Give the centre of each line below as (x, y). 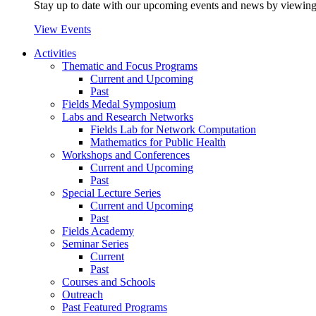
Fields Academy (98, 231)
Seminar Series (95, 243)
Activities (55, 53)
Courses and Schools (109, 281)
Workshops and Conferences (126, 154)
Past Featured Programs (115, 307)
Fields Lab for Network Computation (173, 129)
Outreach (83, 294)
